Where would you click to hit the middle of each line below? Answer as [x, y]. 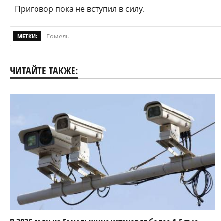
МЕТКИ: [27, 36]
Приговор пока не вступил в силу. [80, 9]
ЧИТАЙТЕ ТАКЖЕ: [44, 70]
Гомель [58, 36]
